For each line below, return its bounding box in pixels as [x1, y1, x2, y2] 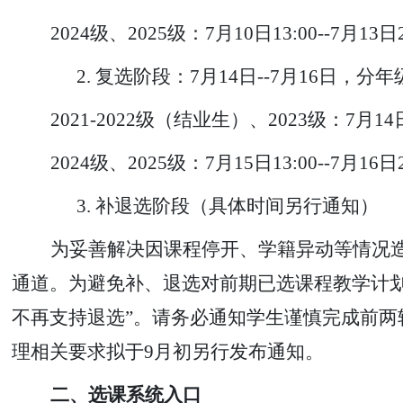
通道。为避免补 [11, 273, 144, 294]
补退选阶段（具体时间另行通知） [94, 195, 379, 217]
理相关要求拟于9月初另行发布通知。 [11, 341, 324, 363]
